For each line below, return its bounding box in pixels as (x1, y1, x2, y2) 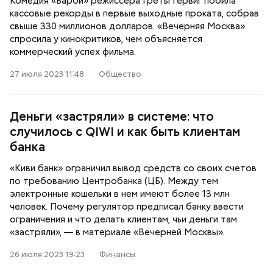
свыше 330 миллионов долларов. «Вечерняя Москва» (10, 20, 245, 32)
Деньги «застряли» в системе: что (10, 108, 214, 124)
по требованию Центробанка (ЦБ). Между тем (10, 175, 218, 187)
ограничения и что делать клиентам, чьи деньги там (10, 213, 237, 225)
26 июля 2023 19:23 (10, 249, 85, 260)
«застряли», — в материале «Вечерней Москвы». (10, 226, 224, 238)
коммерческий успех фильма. (10, 46, 136, 58)
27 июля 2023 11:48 (10, 69, 84, 79)
